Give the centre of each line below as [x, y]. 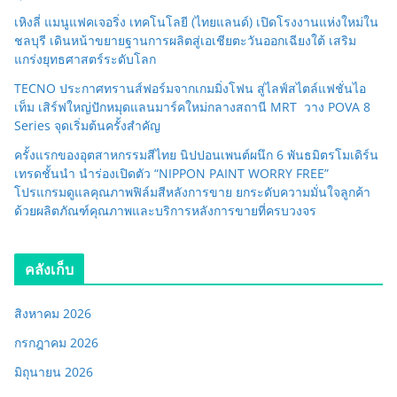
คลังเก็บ [49, 269]
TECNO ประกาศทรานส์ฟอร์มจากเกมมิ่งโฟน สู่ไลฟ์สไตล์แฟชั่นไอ [190, 88]
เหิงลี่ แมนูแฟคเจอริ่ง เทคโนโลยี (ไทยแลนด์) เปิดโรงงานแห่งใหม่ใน [196, 21]
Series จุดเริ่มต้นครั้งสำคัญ [87, 125]
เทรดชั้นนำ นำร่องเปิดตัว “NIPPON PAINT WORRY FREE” [171, 173]
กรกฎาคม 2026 [56, 342]
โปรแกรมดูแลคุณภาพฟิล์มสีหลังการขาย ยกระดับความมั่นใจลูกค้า [192, 191]
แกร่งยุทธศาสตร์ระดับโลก [85, 58]
